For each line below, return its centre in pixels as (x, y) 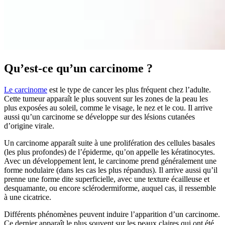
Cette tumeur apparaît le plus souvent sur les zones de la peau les (106, 98)
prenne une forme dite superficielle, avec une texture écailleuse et (107, 179)
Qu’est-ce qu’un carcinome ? (78, 68)
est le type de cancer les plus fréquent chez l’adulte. (129, 89)
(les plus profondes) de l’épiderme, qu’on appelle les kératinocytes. (109, 152)
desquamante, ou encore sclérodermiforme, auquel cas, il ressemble (110, 188)
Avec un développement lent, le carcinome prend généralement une (110, 161)
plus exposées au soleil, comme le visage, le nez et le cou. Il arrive (108, 107)
